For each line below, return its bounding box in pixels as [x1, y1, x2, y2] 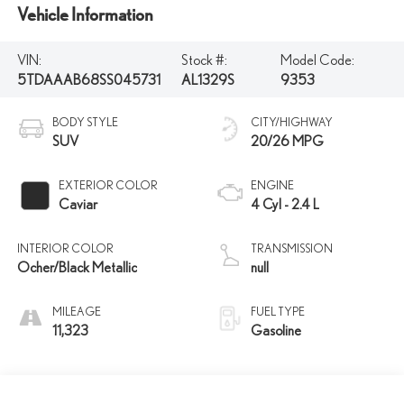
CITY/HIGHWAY [251, 115, 333, 129]
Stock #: [181, 50, 228, 68]
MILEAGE [51, 304, 101, 318]
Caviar [58, 195, 97, 212]
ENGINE [251, 178, 294, 192]
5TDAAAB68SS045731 [16, 70, 161, 87]
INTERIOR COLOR [16, 241, 114, 255]
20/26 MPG [251, 132, 324, 149]
